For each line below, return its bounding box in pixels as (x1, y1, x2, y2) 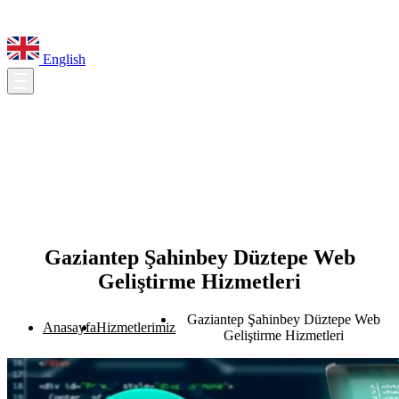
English (39, 52, 85, 67)
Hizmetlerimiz (96, 319, 175, 335)
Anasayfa (43, 319, 96, 335)
